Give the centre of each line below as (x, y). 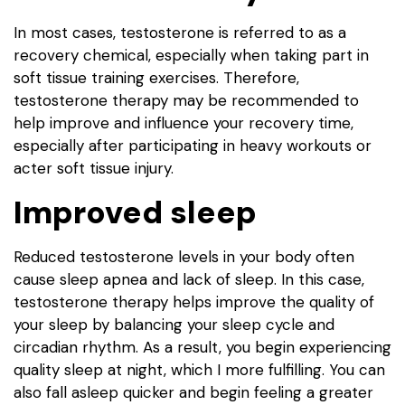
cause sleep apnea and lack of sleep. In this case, (189, 279)
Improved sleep (135, 212)
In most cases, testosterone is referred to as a (180, 33)
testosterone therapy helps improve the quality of (194, 301)
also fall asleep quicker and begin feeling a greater (193, 392)
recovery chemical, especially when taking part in (191, 56)
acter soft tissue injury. (94, 169)
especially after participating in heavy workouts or (193, 146)
